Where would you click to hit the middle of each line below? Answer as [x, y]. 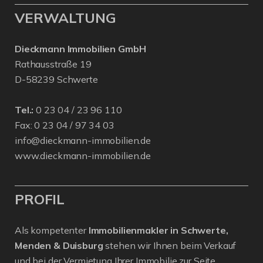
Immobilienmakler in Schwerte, [158, 230]
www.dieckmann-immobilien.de [83, 155]
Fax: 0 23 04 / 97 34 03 [65, 125]
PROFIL [40, 199]
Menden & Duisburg [59, 245]
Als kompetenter [52, 230]
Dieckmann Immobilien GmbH [80, 48]
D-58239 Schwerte [56, 79]
